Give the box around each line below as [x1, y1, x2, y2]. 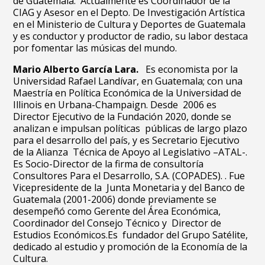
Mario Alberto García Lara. [13, 63, 144, 76]
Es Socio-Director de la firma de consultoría [13, 157, 204, 170]
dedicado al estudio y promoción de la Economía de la [13, 240, 250, 253]
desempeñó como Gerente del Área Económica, [13, 205, 221, 218]
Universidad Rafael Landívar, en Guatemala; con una [13, 75, 245, 88]
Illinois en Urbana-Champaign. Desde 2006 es [13, 98, 217, 111]
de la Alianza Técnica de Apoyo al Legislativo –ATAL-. [13, 146, 248, 159]
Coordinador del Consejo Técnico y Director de [13, 216, 222, 230]
